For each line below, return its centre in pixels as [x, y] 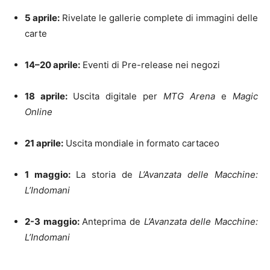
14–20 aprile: [52, 64]
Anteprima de [113, 221]
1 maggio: [50, 174]
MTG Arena [189, 96]
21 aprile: [44, 143]
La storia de [107, 174]
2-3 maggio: [54, 221]
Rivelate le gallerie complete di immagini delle [159, 17]
